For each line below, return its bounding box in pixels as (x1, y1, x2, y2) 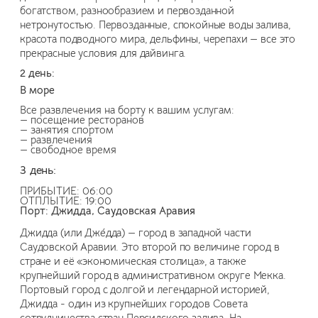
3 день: (20, 163, 56, 178)
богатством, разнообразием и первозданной (20, 4, 235, 18)
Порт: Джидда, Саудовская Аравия (20, 204, 195, 218)
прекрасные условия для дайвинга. (20, 47, 187, 60)
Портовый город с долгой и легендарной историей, (20, 283, 270, 297)
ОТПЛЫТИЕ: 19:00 (20, 194, 111, 208)
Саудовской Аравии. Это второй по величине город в (20, 241, 280, 254)
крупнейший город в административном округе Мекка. (20, 269, 289, 283)
